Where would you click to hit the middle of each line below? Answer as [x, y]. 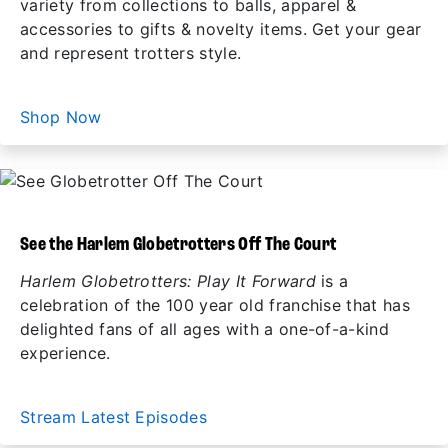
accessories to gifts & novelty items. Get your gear [221, 29]
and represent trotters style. [131, 53]
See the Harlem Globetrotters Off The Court [178, 245]
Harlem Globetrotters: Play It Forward [168, 281]
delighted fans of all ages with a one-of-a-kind [205, 329]
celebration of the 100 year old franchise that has [215, 305]
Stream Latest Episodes [116, 417]
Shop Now [63, 117]
